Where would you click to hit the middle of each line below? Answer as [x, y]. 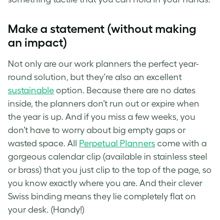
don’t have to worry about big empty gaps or [97, 130]
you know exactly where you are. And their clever [105, 183]
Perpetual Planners [117, 143]
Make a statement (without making [102, 28]
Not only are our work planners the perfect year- [103, 64]
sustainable [31, 90]
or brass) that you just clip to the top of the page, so [110, 170]
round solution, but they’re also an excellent [95, 77]
